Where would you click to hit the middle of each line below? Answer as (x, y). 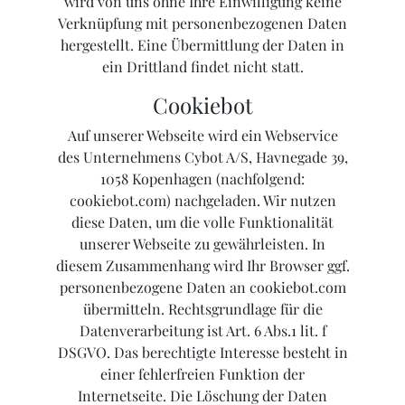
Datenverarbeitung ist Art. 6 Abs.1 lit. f (202, 331)
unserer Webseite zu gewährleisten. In (202, 244)
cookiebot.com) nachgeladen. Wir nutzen (202, 201)
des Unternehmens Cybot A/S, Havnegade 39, (202, 157)
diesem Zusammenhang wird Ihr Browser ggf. (202, 266)
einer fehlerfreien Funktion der (202, 374)
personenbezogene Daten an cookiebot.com (202, 287)
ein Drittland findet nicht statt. (202, 67)
